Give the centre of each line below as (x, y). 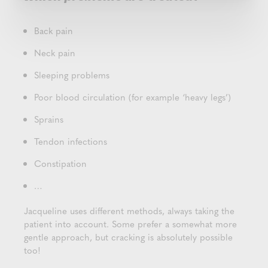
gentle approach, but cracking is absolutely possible (128, 237)
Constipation (60, 164)
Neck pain (55, 53)
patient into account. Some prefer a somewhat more (130, 224)
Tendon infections (71, 141)
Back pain (54, 31)
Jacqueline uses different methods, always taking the (129, 211)
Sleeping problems (72, 75)
